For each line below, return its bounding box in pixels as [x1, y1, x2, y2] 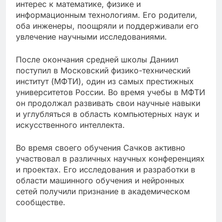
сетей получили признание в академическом [16, 186, 190, 196]
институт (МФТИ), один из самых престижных [16, 76, 194, 86]
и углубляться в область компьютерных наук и [16, 109, 199, 119]
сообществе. [16, 197, 65, 207]
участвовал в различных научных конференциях [16, 153, 205, 164]
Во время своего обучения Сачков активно [16, 142, 185, 153]
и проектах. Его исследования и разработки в [16, 164, 195, 174]
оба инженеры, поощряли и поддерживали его [16, 20, 199, 31]
